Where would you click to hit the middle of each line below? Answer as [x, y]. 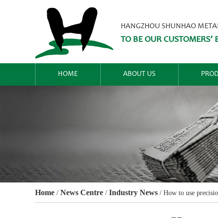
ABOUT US [139, 74]
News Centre [82, 192]
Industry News [133, 192]
